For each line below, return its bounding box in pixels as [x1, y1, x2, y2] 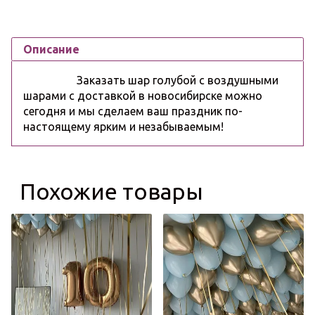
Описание [23, 42, 79, 56]
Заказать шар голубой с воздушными [23, 73, 278, 86]
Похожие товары [20, 178, 203, 204]
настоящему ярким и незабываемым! [23, 120, 226, 133]
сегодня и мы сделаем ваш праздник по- [23, 104, 243, 117]
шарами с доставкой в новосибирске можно [23, 89, 262, 102]
